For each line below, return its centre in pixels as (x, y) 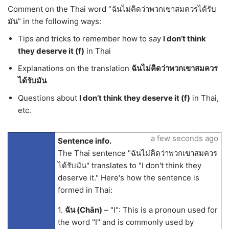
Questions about (49, 98)
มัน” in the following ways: (54, 21)
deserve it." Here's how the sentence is (128, 178)
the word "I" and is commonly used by (125, 222)
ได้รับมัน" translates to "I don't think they (129, 165)
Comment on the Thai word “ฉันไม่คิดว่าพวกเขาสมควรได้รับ (112, 9)
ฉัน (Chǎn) (83, 210)
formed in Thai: (85, 190)
